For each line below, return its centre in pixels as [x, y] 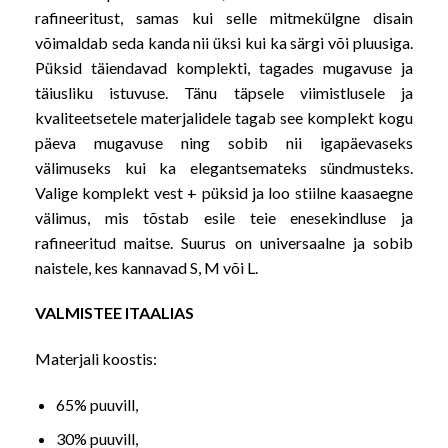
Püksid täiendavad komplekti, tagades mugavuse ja [224, 67]
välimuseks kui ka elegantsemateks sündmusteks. [224, 167]
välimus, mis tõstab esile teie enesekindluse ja [224, 217]
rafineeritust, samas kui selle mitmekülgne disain [224, 17]
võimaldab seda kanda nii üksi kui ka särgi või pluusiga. [224, 42]
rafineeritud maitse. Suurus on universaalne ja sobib [224, 242]
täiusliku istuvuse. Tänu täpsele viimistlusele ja [224, 92]
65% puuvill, [96, 404]
